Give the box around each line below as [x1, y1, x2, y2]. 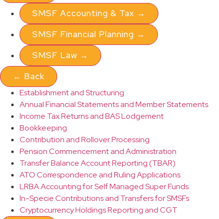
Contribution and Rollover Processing [20, 134, 150, 145]
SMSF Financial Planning [32, 29, 134, 40]
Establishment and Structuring [20, 88, 124, 98]
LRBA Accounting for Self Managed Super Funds [20, 181, 189, 192]
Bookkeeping [20, 123, 67, 133]
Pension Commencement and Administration [20, 146, 176, 156]
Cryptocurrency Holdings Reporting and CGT [20, 205, 177, 215]
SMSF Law [32, 50, 77, 61]
